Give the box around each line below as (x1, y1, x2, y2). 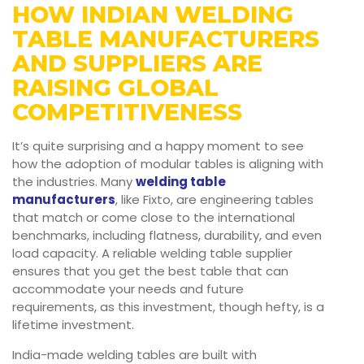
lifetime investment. (12, 316, 134, 334)
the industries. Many (12, 173, 136, 191)
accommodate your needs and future (12, 280, 244, 298)
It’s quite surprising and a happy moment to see (12, 137, 304, 155)
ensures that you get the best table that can (12, 262, 288, 280)
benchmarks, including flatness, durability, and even (12, 227, 322, 245)
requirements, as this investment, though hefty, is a (12, 298, 324, 316)
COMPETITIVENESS (12, 98, 242, 127)
